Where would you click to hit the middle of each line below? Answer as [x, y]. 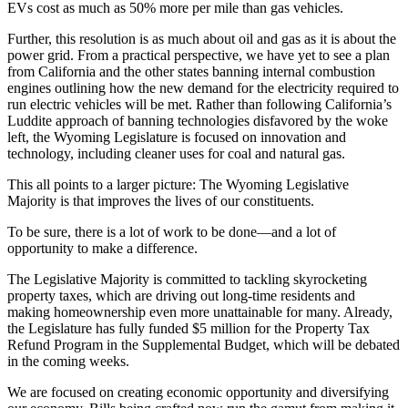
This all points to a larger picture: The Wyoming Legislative [178, 184]
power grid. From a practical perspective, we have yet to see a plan [199, 55]
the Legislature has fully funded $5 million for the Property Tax [189, 328]
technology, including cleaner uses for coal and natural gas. [180, 153]
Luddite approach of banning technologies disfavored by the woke [198, 120]
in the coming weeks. [68, 361]
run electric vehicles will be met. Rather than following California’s [199, 104]
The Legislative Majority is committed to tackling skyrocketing [187, 279]
